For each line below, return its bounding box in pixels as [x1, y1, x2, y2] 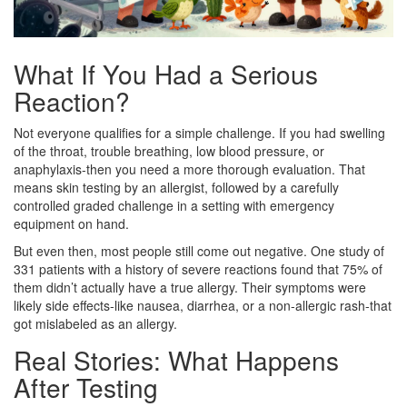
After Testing [14, 368, 158, 405]
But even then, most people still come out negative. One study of [14, 241, 384, 260]
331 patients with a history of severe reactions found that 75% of [14, 259, 382, 278]
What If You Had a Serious [14, 55, 318, 92]
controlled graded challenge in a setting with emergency [14, 195, 334, 214]
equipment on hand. [14, 213, 129, 233]
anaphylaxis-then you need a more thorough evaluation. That [14, 159, 365, 178]
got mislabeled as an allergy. [14, 313, 177, 333]
